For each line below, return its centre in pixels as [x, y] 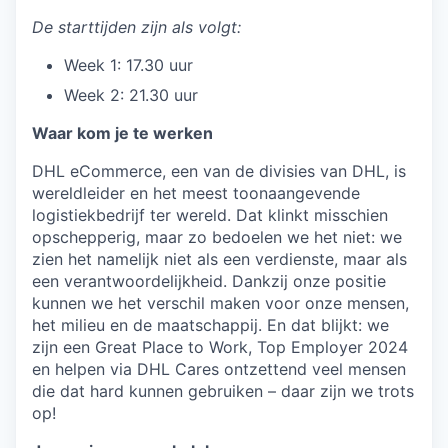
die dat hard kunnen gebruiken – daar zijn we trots [223, 391]
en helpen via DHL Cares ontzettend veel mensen [219, 369]
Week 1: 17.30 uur [128, 65]
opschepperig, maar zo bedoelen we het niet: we [217, 237]
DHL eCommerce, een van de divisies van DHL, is [219, 171]
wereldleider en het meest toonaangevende [196, 193]
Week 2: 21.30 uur [131, 95]
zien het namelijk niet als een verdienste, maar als [219, 259]
